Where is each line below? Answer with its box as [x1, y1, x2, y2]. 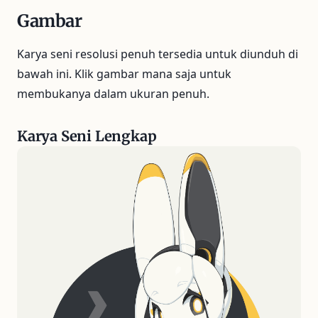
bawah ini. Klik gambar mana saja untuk [17, 66, 231, 82]
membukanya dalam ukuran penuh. [17, 86, 209, 102]
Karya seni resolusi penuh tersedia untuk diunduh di [17, 46, 298, 62]
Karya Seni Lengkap [17, 127, 157, 146]
